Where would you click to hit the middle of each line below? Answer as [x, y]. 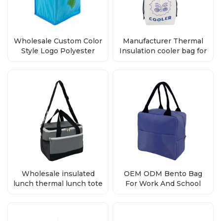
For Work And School [163, 183]
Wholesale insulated [58, 173]
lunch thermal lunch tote [58, 183]
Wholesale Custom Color [58, 41]
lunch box [163, 60]
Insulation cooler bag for [163, 51]
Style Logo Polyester [58, 51]
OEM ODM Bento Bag [163, 173]
